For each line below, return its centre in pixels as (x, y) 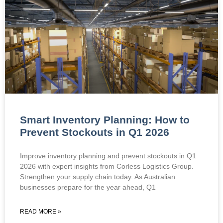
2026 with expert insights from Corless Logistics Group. (107, 166)
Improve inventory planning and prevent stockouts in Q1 (108, 156)
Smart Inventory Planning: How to (105, 119)
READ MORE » (41, 211)
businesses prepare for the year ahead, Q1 (88, 187)
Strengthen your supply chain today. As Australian (98, 176)
